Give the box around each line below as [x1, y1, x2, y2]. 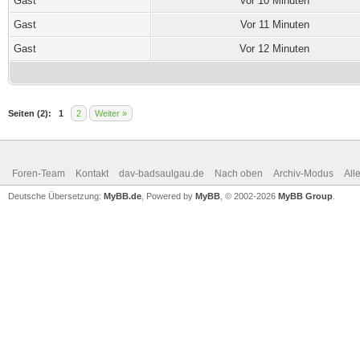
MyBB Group [278, 191, 333, 201]
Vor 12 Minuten [239, 43, 309, 55]
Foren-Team [12, 168, 65, 179]
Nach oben [215, 168, 263, 179]
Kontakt [76, 168, 108, 179]
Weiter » [95, 108, 127, 118]
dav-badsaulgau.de [119, 168, 204, 179]
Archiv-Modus [273, 168, 333, 179]
